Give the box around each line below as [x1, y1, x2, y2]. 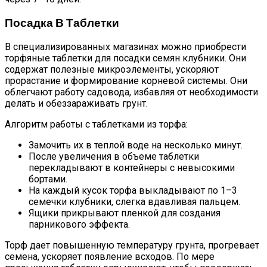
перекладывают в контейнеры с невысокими [29, 162, 235, 174]
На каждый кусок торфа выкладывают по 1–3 [29, 185, 237, 197]
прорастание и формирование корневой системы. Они [5, 75, 247, 87]
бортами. [29, 173, 67, 185]
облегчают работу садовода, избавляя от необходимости [5, 86, 258, 98]
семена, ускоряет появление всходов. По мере [5, 251, 215, 263]
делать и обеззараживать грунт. [5, 98, 148, 110]
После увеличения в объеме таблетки [29, 151, 199, 163]
